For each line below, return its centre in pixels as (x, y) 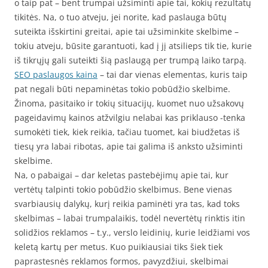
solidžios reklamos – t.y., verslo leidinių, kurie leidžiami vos (132, 232)
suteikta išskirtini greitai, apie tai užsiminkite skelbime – (127, 31)
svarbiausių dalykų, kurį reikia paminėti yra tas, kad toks (127, 204)
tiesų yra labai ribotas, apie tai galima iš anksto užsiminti (129, 146)
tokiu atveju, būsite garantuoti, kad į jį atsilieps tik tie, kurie (133, 46)
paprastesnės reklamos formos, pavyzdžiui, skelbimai (121, 261)
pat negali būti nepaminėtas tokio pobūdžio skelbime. (122, 89)
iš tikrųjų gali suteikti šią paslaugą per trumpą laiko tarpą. (130, 60)
